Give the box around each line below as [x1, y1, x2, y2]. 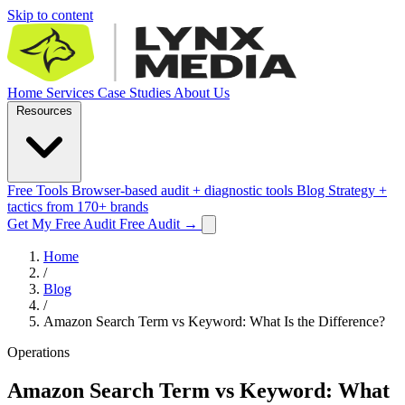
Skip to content [7, 7, 93, 23]
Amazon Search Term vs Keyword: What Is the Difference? [43, 314, 385, 329]
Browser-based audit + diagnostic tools [71, 183, 297, 198]
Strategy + [328, 183, 387, 198]
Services [46, 85, 98, 100]
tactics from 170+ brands [7, 199, 148, 214]
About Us [174, 85, 230, 100]
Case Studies [98, 85, 174, 100]
